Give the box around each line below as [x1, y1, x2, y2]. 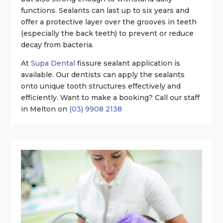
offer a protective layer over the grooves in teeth [21, 17, 197, 26]
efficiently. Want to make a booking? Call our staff [21, 93, 200, 102]
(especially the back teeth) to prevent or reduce [21, 29, 194, 38]
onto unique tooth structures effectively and [21, 82, 181, 91]
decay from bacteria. [21, 40, 94, 49]
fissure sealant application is [75, 59, 181, 68]
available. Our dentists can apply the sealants [21, 70, 185, 79]
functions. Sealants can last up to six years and [21, 6, 190, 15]
